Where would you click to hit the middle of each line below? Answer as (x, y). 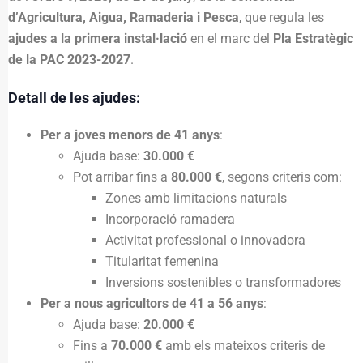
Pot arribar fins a (122, 177)
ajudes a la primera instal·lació (98, 38)
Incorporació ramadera (170, 219)
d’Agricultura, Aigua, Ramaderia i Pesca (124, 17)
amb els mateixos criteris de (243, 345)
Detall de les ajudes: (74, 98)
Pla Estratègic (313, 38)
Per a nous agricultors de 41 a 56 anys (152, 303)
